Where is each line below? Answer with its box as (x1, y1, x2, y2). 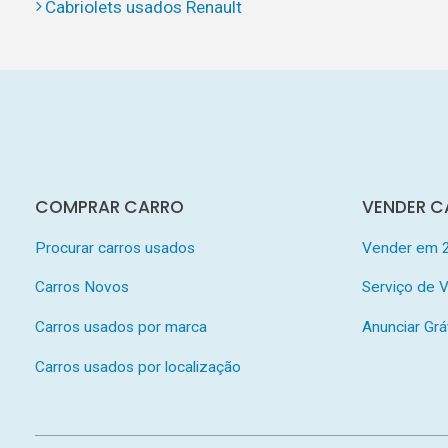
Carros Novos (34, 278, 129, 297)
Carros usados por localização (34, 357, 241, 376)
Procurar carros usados (34, 238, 195, 257)
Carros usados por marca (34, 317, 207, 336)
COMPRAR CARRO (34, 195, 184, 220)
